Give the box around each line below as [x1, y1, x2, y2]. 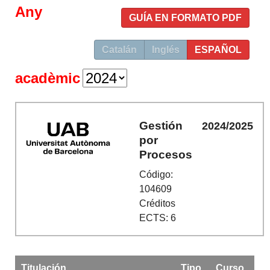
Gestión [139, 119, 183, 132]
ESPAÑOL [194, 45, 242, 55]
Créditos [139, 198, 176, 209]
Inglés [151, 45, 180, 55]
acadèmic [15, 70, 81, 86]
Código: [139, 169, 174, 180]
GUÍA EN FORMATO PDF [128, 13, 242, 23]
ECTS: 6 [139, 213, 177, 224]
